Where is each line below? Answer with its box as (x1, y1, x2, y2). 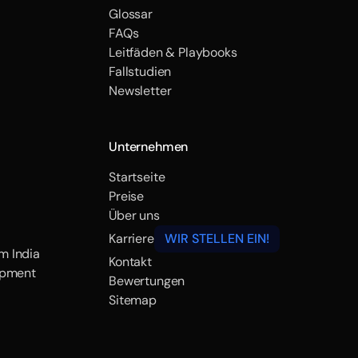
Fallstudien (109, 63, 172, 80)
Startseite (109, 169, 165, 185)
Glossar (109, 6, 153, 22)
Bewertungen (109, 272, 185, 289)
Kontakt (109, 253, 152, 270)
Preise (109, 188, 145, 205)
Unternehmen (109, 138, 189, 155)
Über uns (109, 207, 160, 224)
